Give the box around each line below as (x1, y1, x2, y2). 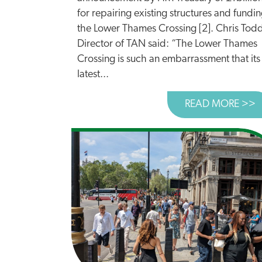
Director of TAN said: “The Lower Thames (77, 39, 257, 50)
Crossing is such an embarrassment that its (77, 54, 260, 65)
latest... (77, 69, 109, 80)
